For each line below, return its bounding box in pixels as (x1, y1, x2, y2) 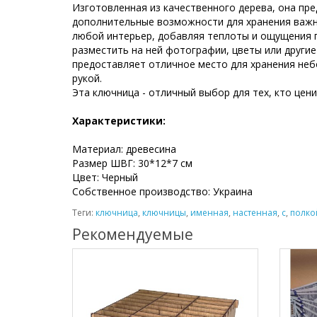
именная (190, 207, 229, 219)
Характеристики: (72, 114, 166, 128)
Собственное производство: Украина (72, 185, 253, 199)
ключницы (142, 207, 186, 219)
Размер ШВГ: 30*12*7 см (72, 156, 192, 171)
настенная (233, 207, 277, 219)
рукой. (72, 71, 102, 86)
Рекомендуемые (72, 224, 193, 245)
